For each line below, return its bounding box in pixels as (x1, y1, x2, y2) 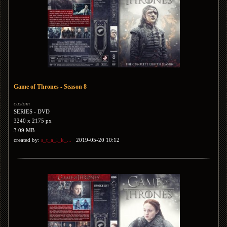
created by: (14, 137, 41, 143)
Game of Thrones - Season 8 (14, 83, 87, 90)
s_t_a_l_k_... (41, 137, 71, 143)
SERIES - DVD (14, 108, 50, 115)
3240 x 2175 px (14, 118, 52, 124)
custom (14, 100, 30, 106)
